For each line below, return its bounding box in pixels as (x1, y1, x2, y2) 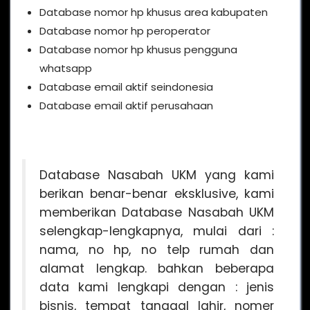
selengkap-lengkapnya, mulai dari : (39, 222, 274, 239)
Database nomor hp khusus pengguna (39, 42, 237, 57)
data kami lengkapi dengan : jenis (39, 278, 274, 295)
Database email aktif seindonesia (39, 79, 213, 94)
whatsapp (39, 60, 92, 75)
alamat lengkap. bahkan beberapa (39, 259, 274, 277)
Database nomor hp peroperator (39, 23, 210, 38)
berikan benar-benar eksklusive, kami (39, 185, 274, 202)
